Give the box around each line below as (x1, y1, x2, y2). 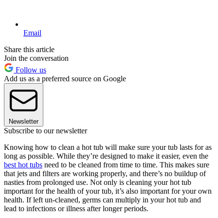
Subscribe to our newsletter (4, 126, 87, 135)
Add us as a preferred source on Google (4, 74, 126, 83)
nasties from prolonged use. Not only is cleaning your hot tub (4, 178, 191, 186)
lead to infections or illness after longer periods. (4, 204, 150, 213)
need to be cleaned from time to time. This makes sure (42, 160, 209, 169)
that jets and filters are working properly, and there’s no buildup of (4, 169, 206, 178)
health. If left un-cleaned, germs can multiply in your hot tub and (4, 195, 201, 204)
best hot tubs (4, 160, 42, 169)
